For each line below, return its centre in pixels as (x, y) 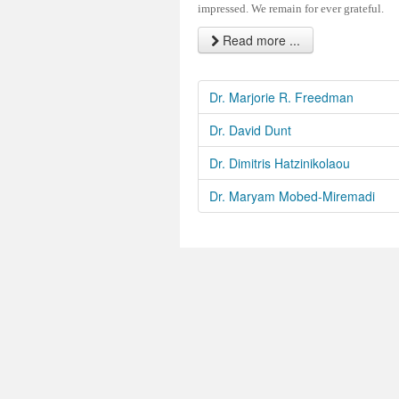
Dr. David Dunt (250, 130)
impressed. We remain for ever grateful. (291, 9)
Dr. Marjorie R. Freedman (281, 98)
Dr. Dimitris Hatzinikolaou (280, 163)
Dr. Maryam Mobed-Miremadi (292, 196)
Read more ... (260, 41)
